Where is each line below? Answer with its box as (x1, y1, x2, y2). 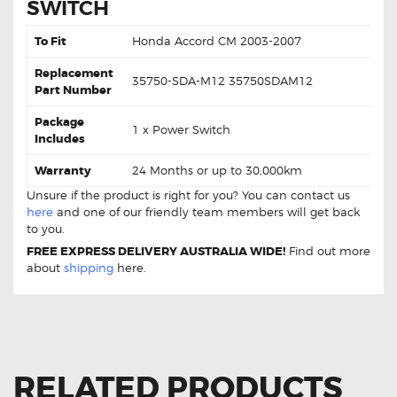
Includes (35, 130, 85, 146)
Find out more (285, 244, 370, 259)
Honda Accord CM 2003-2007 (132, 33, 301, 48)
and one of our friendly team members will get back (53, 204, 360, 219)
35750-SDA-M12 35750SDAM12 (132, 73, 313, 88)
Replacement (35, 65, 113, 81)
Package (35, 113, 84, 129)
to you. (27, 221, 65, 236)
